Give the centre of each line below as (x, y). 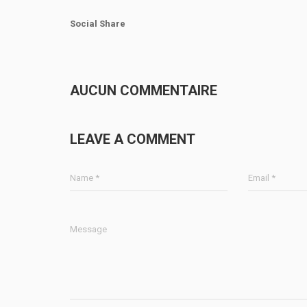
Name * (85, 178)
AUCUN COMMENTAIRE (144, 91)
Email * (261, 178)
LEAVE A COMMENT (133, 139)
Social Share (98, 24)
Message (88, 230)
